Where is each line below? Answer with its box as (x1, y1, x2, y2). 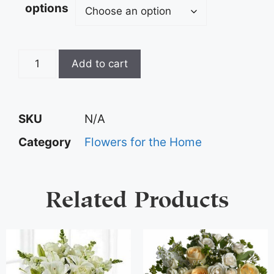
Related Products (45, 191, 229, 202)
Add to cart (71, 57, 128, 70)
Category (18, 135, 71, 150)
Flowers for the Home (84, 135, 202, 150)
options (25, 1, 68, 16)
